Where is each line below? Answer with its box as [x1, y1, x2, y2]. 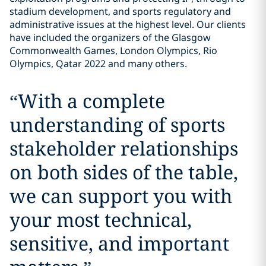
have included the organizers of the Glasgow [9, 31, 211, 45]
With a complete [17, 88, 165, 114]
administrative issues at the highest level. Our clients [9, 18, 246, 31]
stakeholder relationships [9, 135, 238, 161]
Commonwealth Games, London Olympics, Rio [9, 44, 217, 58]
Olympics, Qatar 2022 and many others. [9, 57, 187, 71]
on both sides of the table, [9, 159, 238, 185]
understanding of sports [9, 112, 225, 138]
